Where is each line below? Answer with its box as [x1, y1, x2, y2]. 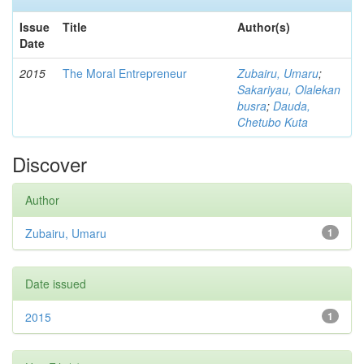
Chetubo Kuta [237, 114, 308, 131]
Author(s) [237, 19, 290, 36]
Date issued [25, 275, 86, 292]
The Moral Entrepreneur [63, 65, 187, 82]
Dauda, [273, 97, 310, 115]
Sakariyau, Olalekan [237, 81, 340, 98]
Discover [12, 149, 87, 179]
